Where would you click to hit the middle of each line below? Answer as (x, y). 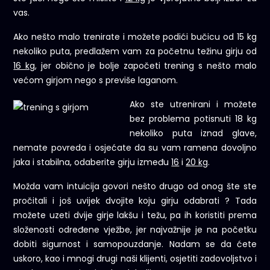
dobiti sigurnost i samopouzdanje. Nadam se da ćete (135, 244)
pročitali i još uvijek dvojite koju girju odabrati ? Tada (135, 201)
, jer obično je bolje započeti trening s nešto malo (146, 66)
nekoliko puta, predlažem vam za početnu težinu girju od (135, 52)
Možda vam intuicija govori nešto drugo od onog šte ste (135, 187)
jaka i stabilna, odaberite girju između (93, 162)
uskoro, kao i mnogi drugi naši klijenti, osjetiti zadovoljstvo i (135, 259)
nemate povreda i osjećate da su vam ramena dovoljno (135, 148)
